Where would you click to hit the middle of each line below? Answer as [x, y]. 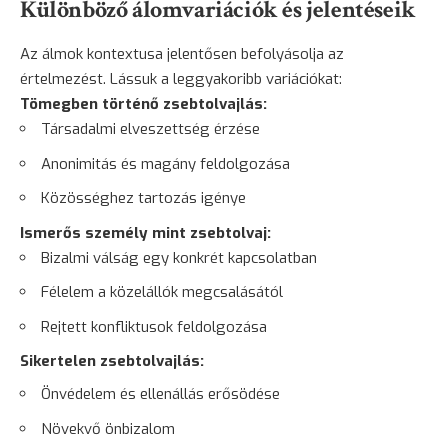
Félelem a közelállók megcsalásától [162, 292]
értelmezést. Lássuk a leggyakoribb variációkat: [181, 79]
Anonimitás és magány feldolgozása [165, 163]
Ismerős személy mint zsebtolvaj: [145, 232]
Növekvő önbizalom [108, 428]
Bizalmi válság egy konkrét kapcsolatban [179, 257]
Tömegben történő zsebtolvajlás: [143, 104]
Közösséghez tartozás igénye [143, 198]
